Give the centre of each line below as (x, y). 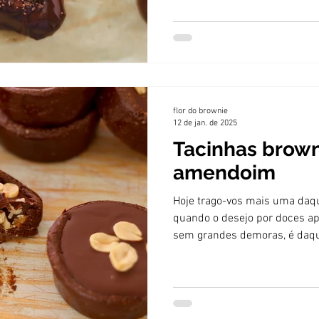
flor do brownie (200, 111)
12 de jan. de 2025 (205, 123)
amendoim (224, 173)
